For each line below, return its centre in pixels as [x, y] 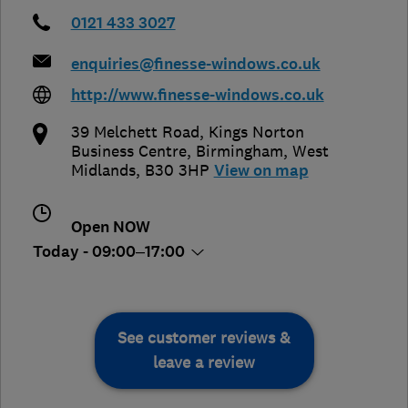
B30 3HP [177, 170]
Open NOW [110, 227]
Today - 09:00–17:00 [111, 251]
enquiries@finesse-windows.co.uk [195, 64]
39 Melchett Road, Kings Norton [187, 132]
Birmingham [239, 151]
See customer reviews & [204, 337]
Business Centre [128, 151]
